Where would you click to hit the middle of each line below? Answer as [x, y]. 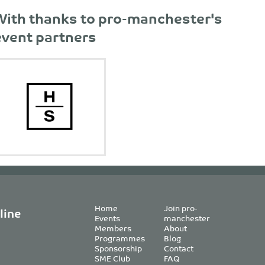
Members [113, 228]
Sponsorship [118, 248]
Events [107, 218]
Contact [179, 248]
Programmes [120, 238]
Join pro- [181, 208]
